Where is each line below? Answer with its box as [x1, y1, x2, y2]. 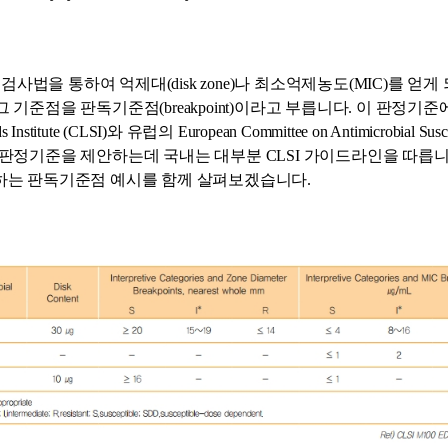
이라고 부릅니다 [234, 99, 349, 117]
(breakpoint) [159, 99, 235, 117]
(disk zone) [166, 75, 235, 93]
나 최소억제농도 [234, 75, 349, 93]
